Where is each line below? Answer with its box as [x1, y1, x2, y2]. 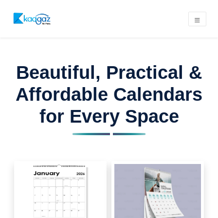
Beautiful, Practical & [16, 62, 202, 83]
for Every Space [39, 106, 179, 127]
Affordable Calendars [16, 84, 202, 105]
